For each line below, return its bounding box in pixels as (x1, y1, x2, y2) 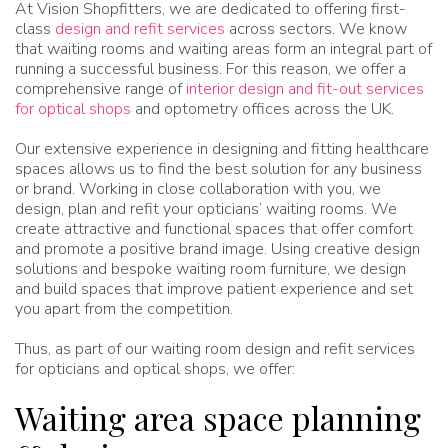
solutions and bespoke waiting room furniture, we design (15, 258, 406, 280)
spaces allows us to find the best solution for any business (15, 158, 422, 180)
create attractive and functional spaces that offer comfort (15, 218, 413, 240)
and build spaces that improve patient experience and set (15, 278, 413, 300)
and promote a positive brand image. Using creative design (15, 238, 420, 260)
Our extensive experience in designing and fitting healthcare (15, 138, 429, 160)
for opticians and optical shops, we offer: (15, 358, 295, 380)
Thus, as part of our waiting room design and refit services (15, 338, 415, 360)
